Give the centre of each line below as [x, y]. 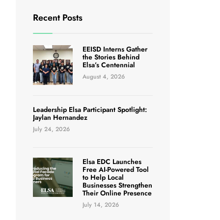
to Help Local [103, 177]
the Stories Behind [111, 57]
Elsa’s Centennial [109, 65]
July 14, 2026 [100, 205]
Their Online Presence [117, 193]
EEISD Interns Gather [115, 49]
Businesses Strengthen [117, 185]
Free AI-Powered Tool [115, 169]
